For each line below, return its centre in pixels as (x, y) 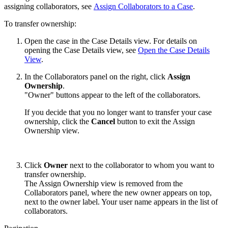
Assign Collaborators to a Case (143, 6)
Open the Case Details (174, 50)
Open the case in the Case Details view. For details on (111, 41)
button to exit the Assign (155, 121)
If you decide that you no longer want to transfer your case (118, 112)
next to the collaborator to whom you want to (141, 165)
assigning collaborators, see (49, 6)
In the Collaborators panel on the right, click (96, 76)
